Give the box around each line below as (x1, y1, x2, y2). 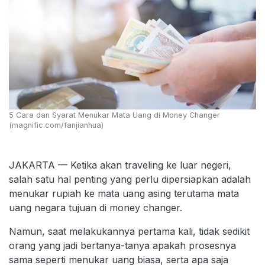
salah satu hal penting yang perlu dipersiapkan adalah (9, 173, 251, 185)
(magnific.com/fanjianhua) (9, 120, 104, 130)
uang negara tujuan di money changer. (9, 201, 185, 214)
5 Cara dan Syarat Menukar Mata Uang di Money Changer (9, 110, 220, 119)
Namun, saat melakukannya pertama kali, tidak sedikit (9, 225, 250, 237)
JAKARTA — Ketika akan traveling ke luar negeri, (9, 159, 231, 171)
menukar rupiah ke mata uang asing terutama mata (9, 187, 239, 199)
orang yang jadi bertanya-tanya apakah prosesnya (9, 239, 236, 251)
